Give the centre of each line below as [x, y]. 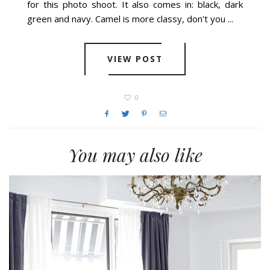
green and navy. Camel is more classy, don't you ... [130, 19]
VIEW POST [135, 58]
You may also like [135, 155]
